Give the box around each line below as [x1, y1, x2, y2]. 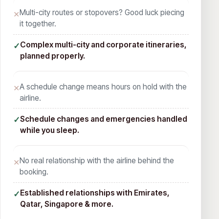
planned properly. [20, 51, 85, 61]
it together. [19, 19, 56, 29]
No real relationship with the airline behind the [19, 156, 174, 166]
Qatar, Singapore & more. [20, 199, 113, 209]
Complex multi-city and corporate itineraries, [20, 40, 187, 50]
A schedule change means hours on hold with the [19, 82, 187, 91]
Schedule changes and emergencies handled [20, 114, 187, 124]
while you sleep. [20, 125, 79, 135]
